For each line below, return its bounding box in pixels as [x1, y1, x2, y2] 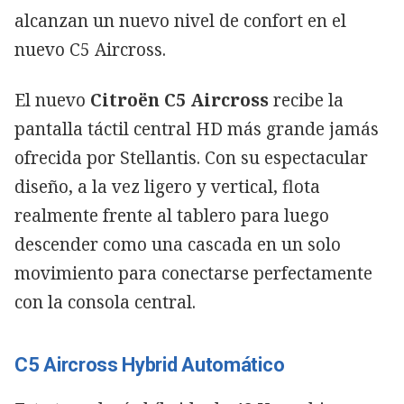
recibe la [269, 87, 344, 112]
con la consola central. [14, 289, 196, 314]
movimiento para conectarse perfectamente [14, 261, 372, 285]
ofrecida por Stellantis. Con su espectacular [14, 145, 368, 170]
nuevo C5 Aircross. [14, 37, 166, 61]
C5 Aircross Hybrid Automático [14, 353, 289, 376]
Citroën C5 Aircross [90, 87, 269, 112]
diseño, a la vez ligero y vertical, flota [14, 174, 320, 198]
